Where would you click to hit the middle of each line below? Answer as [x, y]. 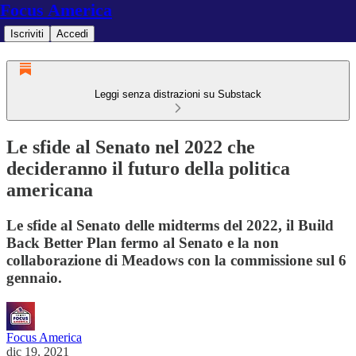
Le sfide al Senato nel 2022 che [131, 147]
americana [50, 190]
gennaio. [34, 277]
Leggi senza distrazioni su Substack [178, 94]
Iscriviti [27, 34]
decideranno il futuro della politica [148, 168]
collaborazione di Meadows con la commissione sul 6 [176, 260]
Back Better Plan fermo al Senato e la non [143, 242]
